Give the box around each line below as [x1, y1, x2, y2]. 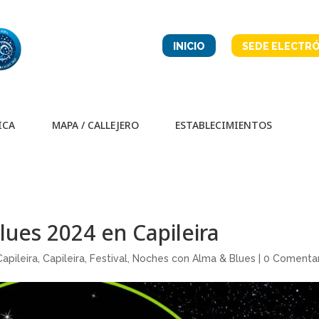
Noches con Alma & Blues [132, 253, 256, 264]
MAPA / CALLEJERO [52, 118, 140, 132]
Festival [90, 253, 128, 264]
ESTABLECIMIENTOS [174, 118, 272, 132]
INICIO [172, 41, 205, 52]
